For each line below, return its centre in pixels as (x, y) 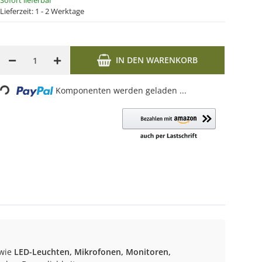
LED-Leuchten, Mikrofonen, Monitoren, (92, 252)
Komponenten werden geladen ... (121, 90)
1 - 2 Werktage (60, 11)
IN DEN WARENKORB (157, 60)
